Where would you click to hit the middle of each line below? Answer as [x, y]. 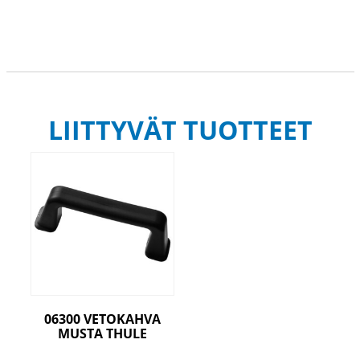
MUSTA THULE [102, 333]
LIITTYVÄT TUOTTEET [180, 130]
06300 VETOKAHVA [102, 319]
